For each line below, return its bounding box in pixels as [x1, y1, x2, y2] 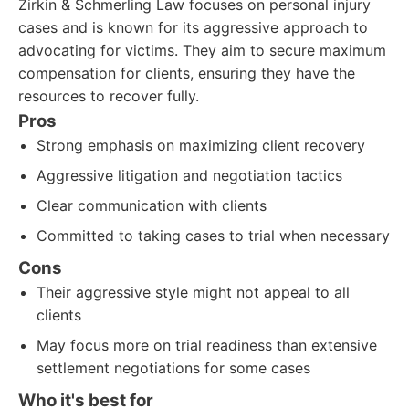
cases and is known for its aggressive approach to [18, 18, 368, 37]
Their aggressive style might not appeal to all [37, 283, 350, 301]
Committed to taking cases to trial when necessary [37, 226, 390, 245]
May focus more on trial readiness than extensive [37, 336, 377, 354]
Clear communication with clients [37, 196, 267, 215]
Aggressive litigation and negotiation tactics [37, 166, 342, 184]
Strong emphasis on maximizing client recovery [37, 136, 365, 154]
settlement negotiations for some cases [37, 359, 310, 377]
